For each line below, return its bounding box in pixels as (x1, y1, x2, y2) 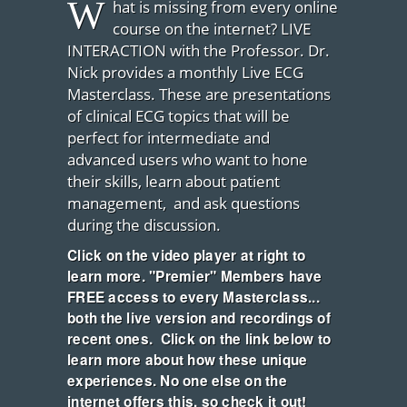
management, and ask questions (67, 193, 300, 214)
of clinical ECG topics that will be (67, 105, 290, 127)
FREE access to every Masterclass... (67, 287, 320, 308)
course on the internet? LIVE (113, 18, 311, 40)
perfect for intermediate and (67, 127, 270, 149)
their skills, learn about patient (67, 171, 280, 193)
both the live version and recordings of (67, 308, 331, 329)
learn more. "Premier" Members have (67, 266, 323, 287)
